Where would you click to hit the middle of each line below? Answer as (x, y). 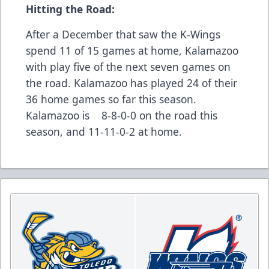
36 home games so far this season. (111, 99)
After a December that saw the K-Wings (123, 35)
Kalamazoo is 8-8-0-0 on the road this (122, 116)
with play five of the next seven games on (128, 67)
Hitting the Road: (70, 9)
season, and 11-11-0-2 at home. (107, 132)
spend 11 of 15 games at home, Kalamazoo (132, 51)
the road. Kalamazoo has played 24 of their (131, 83)
